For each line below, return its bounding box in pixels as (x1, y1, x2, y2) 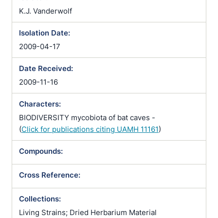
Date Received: (19, 64, 73, 73)
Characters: (19, 99, 61, 109)
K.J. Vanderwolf (19, 6, 72, 16)
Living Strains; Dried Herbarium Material (19, 208, 157, 217)
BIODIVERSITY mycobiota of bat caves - (19, 113, 155, 122)
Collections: (19, 194, 61, 203)
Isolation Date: (19, 28, 70, 37)
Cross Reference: (19, 170, 80, 180)
